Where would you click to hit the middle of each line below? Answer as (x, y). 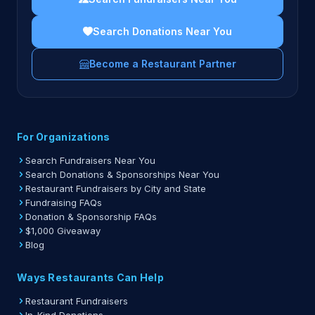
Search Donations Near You (162, 31)
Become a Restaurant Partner (162, 64)
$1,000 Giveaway (63, 231)
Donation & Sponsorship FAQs (91, 217)
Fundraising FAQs (64, 202)
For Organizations (64, 137)
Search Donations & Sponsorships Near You (122, 174)
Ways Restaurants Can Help (90, 277)
